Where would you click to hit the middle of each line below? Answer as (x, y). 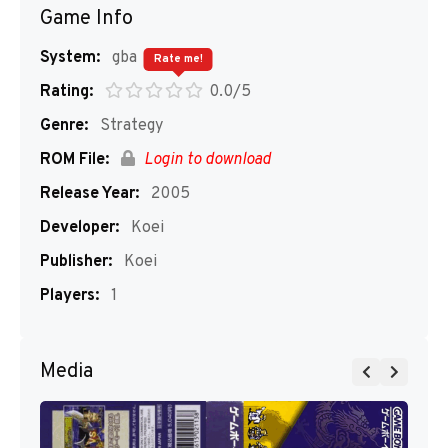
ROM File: (74, 160)
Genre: (64, 126)
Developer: (79, 228)
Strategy (129, 126)
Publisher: (76, 262)
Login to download (205, 160)
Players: (69, 296)
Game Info (86, 19)
